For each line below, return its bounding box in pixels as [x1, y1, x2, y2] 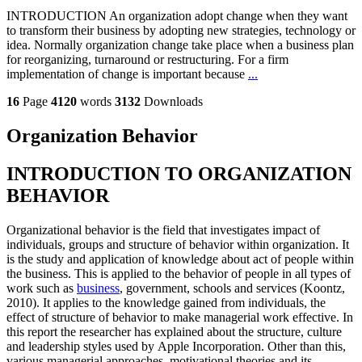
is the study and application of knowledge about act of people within [6, 252, 354, 267]
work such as [6, 281, 77, 296]
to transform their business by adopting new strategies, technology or [6, 23, 356, 38]
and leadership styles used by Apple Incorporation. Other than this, [6, 339, 346, 354]
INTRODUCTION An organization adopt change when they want [6, 9, 347, 23]
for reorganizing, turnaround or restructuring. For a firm [6, 53, 288, 67]
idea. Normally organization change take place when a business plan [6, 38, 354, 53]
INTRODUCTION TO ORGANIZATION [6, 163, 351, 185]
